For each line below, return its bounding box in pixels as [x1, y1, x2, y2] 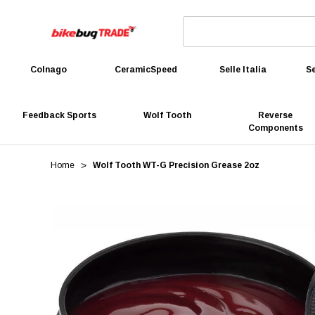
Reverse [258, 110, 293, 120]
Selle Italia [219, 65, 267, 75]
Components [247, 123, 303, 133]
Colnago [30, 65, 67, 75]
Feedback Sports [22, 110, 96, 120]
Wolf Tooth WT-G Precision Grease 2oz [93, 160, 259, 170]
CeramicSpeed [114, 65, 177, 75]
